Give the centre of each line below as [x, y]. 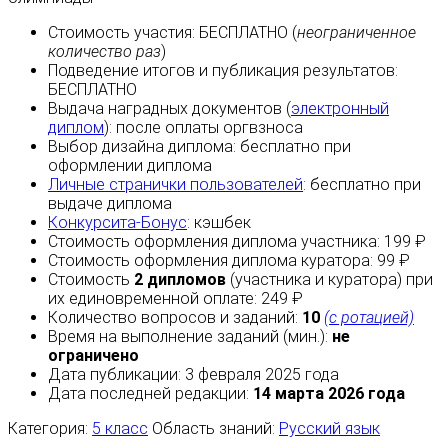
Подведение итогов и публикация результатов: [223, 71]
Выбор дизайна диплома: [144, 147]
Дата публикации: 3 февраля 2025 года [193, 375]
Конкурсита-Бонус [117, 223]
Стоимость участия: [123, 33]
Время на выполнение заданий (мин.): [190, 337]
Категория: [50, 429]
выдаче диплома [110, 204]
